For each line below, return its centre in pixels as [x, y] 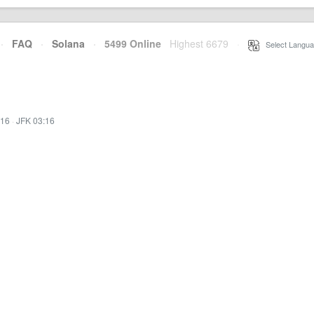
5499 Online [129, 43]
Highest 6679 [199, 43]
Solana [68, 43]
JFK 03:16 [35, 120]
